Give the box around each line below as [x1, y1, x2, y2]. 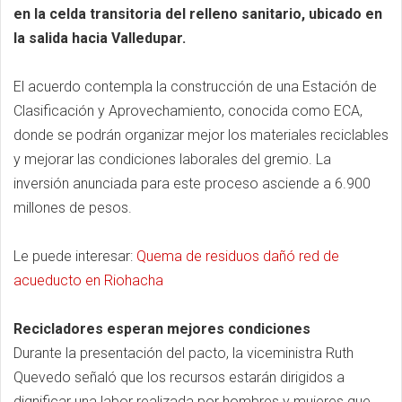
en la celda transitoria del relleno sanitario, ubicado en [13, 4, 382, 22]
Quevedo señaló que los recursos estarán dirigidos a [13, 368, 345, 386]
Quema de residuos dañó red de [136, 247, 339, 265]
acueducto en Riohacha [13, 271, 163, 289]
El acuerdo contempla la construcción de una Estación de [13, 77, 377, 95]
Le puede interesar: [13, 247, 136, 265]
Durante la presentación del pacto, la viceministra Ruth [13, 344, 354, 362]
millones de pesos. [13, 198, 132, 216]
